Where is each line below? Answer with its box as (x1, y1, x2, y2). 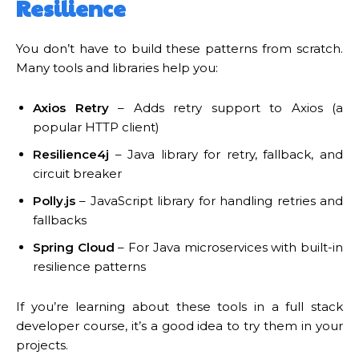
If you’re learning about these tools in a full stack (16, 298, 343, 314)
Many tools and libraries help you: (16, 59, 218, 75)
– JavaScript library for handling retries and (75, 192, 343, 208)
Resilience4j (33, 146, 109, 162)
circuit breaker (33, 165, 122, 181)
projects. (16, 337, 68, 353)
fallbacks (33, 212, 87, 228)
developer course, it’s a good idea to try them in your (16, 317, 343, 333)
